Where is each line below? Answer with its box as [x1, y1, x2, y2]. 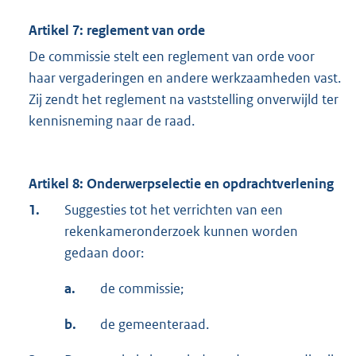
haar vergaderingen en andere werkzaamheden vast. [29, 69, 341, 87]
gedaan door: [64, 244, 144, 262]
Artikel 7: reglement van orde [29, 21, 205, 40]
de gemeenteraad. [100, 315, 209, 334]
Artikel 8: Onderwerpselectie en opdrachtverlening [29, 175, 334, 193]
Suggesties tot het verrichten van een [64, 201, 283, 219]
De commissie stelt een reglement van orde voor [29, 48, 315, 66]
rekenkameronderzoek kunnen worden [64, 222, 298, 241]
